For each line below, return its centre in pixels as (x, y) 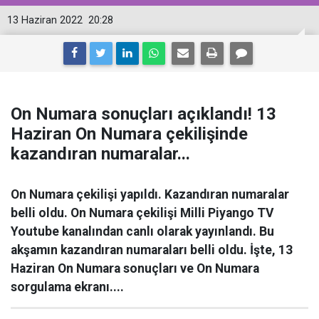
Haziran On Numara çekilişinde (129, 134)
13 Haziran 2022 (45, 20)
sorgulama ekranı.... (67, 287)
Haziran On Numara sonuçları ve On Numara (135, 268)
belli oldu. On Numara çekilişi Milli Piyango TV (142, 213)
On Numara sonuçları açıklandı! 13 (143, 114)
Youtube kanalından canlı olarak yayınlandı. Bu (142, 231)
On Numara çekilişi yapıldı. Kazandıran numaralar (150, 194)
